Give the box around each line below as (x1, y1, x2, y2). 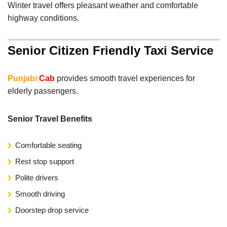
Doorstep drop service (15, 205, 89, 214)
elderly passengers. (8, 86, 78, 95)
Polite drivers (15, 173, 58, 182)
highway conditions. (8, 13, 79, 22)
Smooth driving (15, 189, 65, 198)
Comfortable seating (15, 140, 82, 149)
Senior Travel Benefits (8, 114, 92, 123)
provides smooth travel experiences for (55, 73, 195, 83)
